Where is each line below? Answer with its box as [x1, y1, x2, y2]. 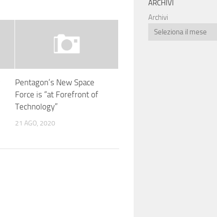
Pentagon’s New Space [15, 77, 94, 87]
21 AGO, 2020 [15, 119, 55, 127]
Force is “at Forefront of [15, 89, 98, 99]
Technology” [15, 101, 58, 111]
